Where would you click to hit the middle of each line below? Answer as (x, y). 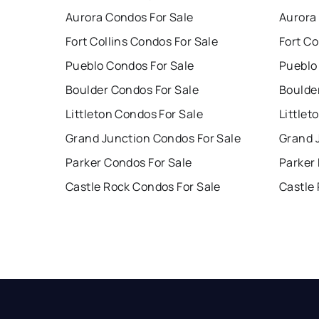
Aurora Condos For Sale (130, 17)
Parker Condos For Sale (129, 162)
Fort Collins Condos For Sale (142, 41)
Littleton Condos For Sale (134, 114)
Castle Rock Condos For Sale (143, 186)
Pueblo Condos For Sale (130, 65)
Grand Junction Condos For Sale (153, 138)
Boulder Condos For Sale (132, 89)
